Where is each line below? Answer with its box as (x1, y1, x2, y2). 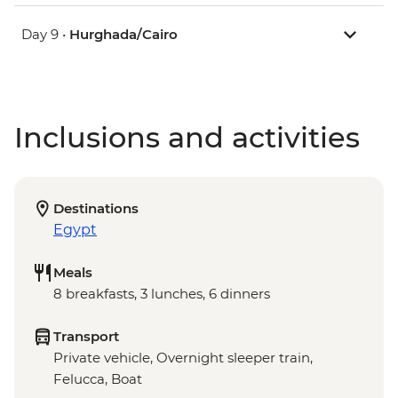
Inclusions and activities (14, 120, 360, 155)
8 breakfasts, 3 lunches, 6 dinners (53, 285, 270, 303)
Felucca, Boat (53, 370, 142, 388)
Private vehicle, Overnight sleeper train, (53, 349, 313, 367)
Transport (53, 328, 119, 346)
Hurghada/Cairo (69, 26, 178, 44)
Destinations (53, 200, 139, 218)
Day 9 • (21, 26, 69, 44)
